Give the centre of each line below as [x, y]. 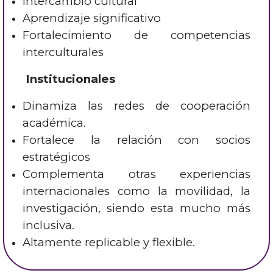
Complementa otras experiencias [136, 174]
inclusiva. [51, 225]
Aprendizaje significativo [95, 18]
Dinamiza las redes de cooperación [136, 106]
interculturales [65, 52]
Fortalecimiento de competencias [136, 35]
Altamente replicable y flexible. [110, 243]
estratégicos [58, 157]
